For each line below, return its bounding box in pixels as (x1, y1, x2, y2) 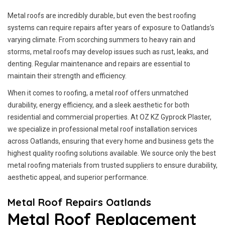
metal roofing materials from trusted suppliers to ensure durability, (8, 161, 217, 169)
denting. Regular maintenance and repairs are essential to (8, 60, 190, 68)
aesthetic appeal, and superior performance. (8, 173, 148, 181)
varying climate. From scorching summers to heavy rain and (8, 36, 195, 44)
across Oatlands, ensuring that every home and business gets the (8, 137, 214, 145)
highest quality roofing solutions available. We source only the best (8, 149, 216, 157)
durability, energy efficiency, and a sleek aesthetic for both (8, 101, 189, 109)
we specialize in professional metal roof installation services (8, 125, 197, 133)
